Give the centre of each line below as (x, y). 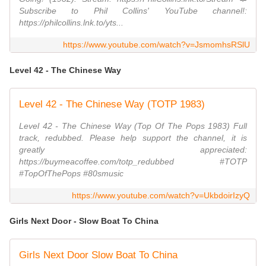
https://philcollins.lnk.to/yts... (71, 23)
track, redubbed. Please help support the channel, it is (133, 138)
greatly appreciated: (133, 150)
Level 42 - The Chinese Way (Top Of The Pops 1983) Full (133, 126)
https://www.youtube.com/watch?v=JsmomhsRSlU (156, 45)
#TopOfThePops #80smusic (71, 174)
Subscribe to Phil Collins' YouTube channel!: (133, 11)
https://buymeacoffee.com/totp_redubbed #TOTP (133, 162)
